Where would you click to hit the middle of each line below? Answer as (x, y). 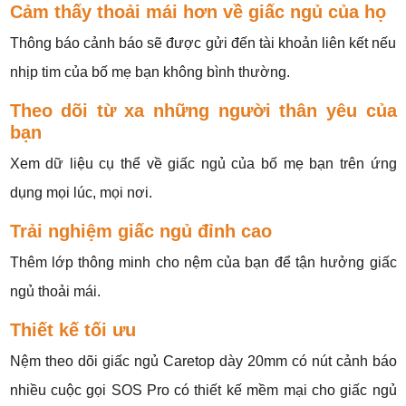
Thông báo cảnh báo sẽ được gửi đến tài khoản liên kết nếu (203, 43)
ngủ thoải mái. (55, 292)
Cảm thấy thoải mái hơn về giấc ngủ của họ (198, 12)
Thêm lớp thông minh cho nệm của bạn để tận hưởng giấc (203, 263)
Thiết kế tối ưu (72, 330)
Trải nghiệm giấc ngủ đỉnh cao (140, 232)
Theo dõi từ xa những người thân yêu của (203, 111)
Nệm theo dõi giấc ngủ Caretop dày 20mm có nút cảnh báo (203, 362)
